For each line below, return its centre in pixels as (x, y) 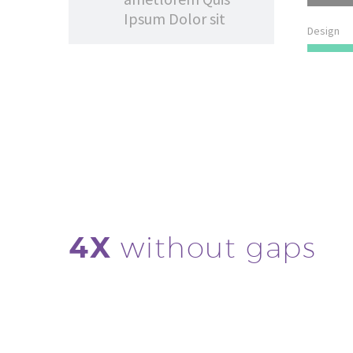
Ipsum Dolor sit (175, 19)
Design (323, 31)
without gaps (219, 247)
